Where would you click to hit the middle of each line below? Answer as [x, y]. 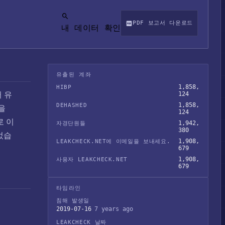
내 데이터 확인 [91, 28]
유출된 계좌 [74, 75]
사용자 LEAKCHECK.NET [92, 159]
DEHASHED [72, 105]
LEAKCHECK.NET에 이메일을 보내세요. [114, 141]
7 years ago [114, 209]
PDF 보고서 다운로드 [163, 23]
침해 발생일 [73, 201]
